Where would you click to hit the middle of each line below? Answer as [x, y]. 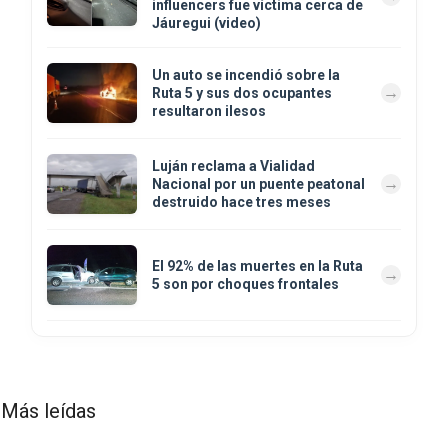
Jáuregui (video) [206, 22]
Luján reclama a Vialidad [233, 165]
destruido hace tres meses [241, 201]
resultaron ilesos [209, 110]
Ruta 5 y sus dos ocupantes [242, 92]
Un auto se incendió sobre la [246, 74]
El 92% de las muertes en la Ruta [257, 265]
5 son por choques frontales [245, 283]
